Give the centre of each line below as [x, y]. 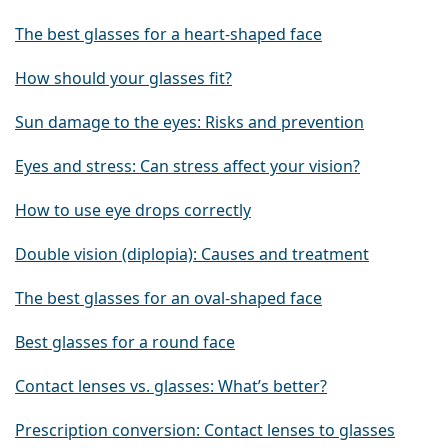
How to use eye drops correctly [133, 210]
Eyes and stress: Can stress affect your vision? [187, 166]
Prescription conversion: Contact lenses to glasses [205, 430]
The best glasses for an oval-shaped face [168, 298]
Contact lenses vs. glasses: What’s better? [171, 386]
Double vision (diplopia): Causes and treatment [192, 254]
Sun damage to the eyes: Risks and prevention [189, 122]
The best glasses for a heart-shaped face [168, 34]
